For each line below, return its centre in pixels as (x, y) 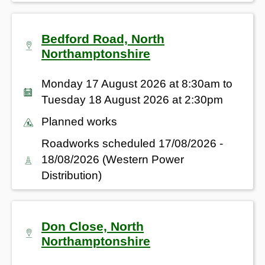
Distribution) (72, 175)
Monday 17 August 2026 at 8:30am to (137, 83)
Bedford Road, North (103, 38)
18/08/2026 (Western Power (113, 159)
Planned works (79, 121)
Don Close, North (93, 226)
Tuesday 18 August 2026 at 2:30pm (132, 99)
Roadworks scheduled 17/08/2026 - (132, 143)
